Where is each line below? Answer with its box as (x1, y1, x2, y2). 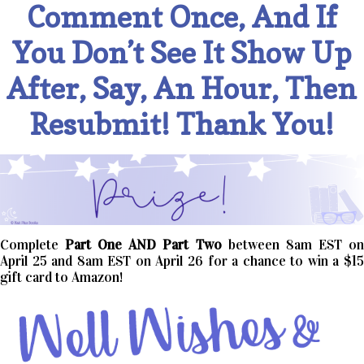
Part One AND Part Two (65, 236, 222, 254)
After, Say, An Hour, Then (6, 70, 357, 106)
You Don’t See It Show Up (12, 34, 352, 70)
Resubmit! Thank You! (29, 106, 335, 141)
